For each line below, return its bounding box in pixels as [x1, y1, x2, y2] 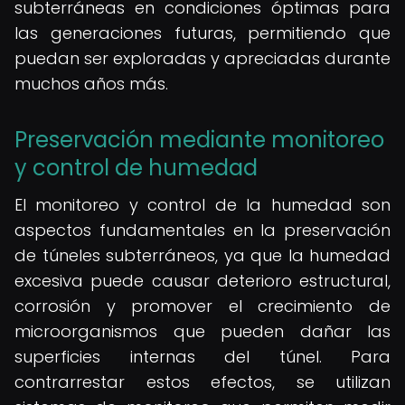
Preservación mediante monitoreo [14, 125, 384, 155]
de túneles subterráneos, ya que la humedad [14, 244, 391, 267]
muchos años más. [14, 72, 168, 95]
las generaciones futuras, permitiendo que [14, 22, 391, 44]
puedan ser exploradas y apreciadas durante [14, 47, 391, 70]
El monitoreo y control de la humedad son [14, 193, 391, 216]
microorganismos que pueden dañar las [14, 320, 391, 343]
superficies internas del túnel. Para [14, 345, 391, 368]
